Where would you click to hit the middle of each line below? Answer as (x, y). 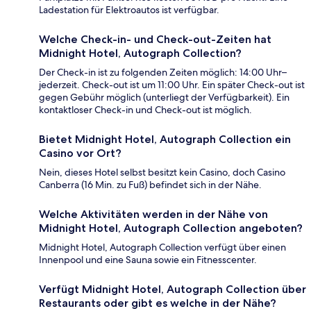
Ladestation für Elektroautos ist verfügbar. (129, 9)
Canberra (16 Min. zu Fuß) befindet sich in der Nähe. (150, 184)
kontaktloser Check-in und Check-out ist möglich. (145, 109)
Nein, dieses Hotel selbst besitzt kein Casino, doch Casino (162, 172)
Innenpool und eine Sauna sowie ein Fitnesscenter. (148, 259)
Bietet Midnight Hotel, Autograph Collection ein (165, 139)
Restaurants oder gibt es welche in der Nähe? (158, 303)
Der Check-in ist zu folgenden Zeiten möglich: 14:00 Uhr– (163, 72)
